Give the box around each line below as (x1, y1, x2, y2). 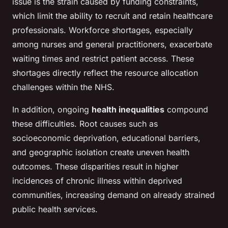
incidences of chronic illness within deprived (12, 176, 182, 186)
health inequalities (92, 104, 164, 115)
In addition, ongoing (12, 104, 92, 115)
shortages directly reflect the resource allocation (12, 68, 198, 78)
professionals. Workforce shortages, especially (12, 25, 193, 36)
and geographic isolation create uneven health (12, 147, 189, 158)
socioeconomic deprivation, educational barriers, (12, 133, 201, 144)
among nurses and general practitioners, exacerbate (12, 39, 212, 50)
